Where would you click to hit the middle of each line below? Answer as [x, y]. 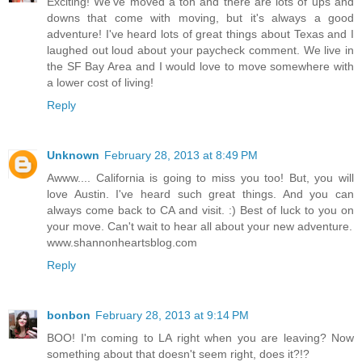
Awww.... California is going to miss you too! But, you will [200, 178]
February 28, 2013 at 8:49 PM [181, 156]
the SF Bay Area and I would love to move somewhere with [200, 67]
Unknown [73, 156]
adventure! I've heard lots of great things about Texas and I [200, 34]
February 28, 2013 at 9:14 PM [172, 316]
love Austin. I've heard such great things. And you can [200, 194]
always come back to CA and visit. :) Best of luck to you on [200, 210]
